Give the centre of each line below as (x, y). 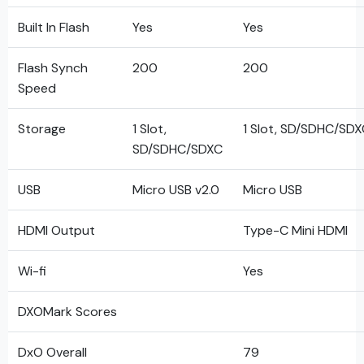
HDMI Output (56, 230)
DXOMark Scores (67, 312)
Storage (42, 129)
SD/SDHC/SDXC (178, 149)
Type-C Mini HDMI (295, 230)
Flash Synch (53, 68)
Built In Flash (54, 27)
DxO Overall (52, 352)
